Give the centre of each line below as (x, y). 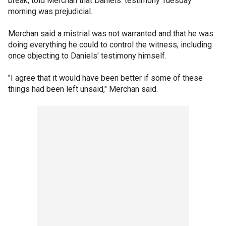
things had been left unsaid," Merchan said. (83, 89)
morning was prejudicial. (50, 11)
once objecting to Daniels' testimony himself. (87, 55)
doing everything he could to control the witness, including (110, 44)
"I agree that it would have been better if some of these (105, 78)
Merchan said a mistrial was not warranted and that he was (111, 33)
